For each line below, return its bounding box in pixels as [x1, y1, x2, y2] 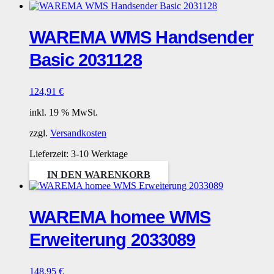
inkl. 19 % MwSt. [29, 106, 98, 117]
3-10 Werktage [71, 148, 128, 159]
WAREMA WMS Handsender [29, 27, 253, 47]
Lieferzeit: [29, 148, 71, 159]
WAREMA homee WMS [29, 207, 211, 227]
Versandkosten [50, 127, 106, 138]
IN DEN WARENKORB [46, 169, 150, 180]
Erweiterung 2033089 [29, 229, 196, 250]
